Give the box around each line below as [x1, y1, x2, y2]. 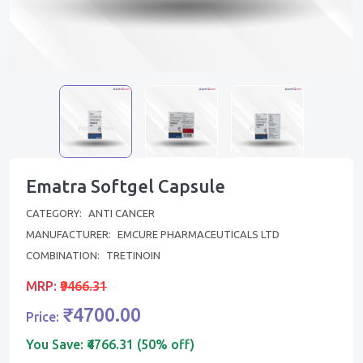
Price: [26, 310, 62, 324]
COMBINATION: [26, 250, 102, 261]
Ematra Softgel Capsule [26, 176, 225, 196]
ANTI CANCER [88, 207, 155, 219]
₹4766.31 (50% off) [87, 337, 194, 352]
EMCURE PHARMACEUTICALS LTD [117, 228, 280, 240]
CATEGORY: [26, 207, 84, 219]
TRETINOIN [106, 250, 160, 261]
